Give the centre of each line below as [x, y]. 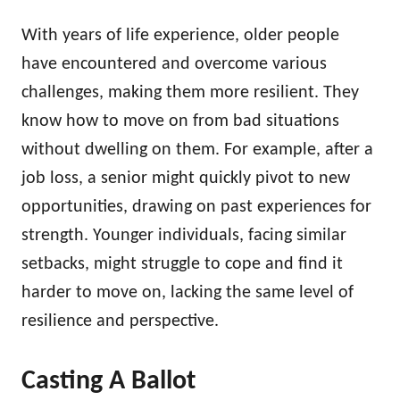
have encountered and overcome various [174, 64]
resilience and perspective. [120, 321]
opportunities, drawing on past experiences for [196, 207]
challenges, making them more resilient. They [190, 92]
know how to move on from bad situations [180, 121]
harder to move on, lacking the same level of [187, 292]
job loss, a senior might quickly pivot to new [186, 178]
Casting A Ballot [108, 381]
